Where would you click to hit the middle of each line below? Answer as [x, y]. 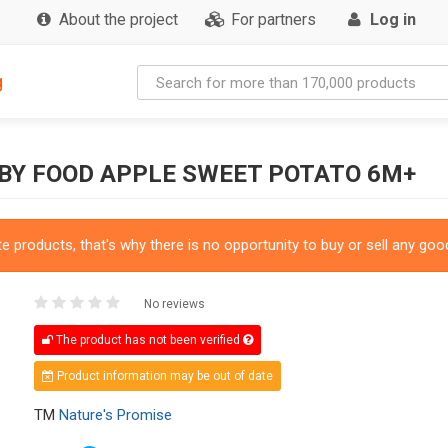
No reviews [174, 303]
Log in [392, 19]
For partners [274, 19]
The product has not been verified [147, 339]
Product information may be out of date [163, 375]
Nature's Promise [115, 414]
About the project [118, 19]
